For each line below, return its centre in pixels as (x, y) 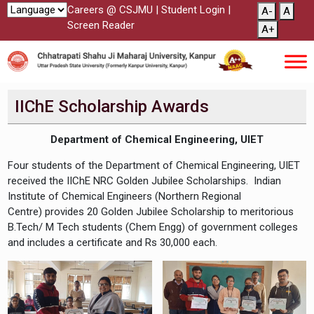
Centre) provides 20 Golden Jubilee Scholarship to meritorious (151, 211)
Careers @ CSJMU (110, 10)
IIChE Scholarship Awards (112, 106)
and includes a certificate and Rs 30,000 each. (113, 242)
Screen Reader (101, 25)
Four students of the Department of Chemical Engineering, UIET (154, 165)
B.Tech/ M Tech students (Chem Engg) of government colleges (153, 227)
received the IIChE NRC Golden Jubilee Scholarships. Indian (145, 180)
